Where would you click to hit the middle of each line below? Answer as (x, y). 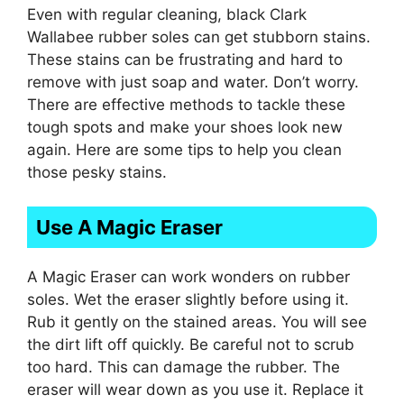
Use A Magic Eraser (129, 228)
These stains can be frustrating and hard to (185, 59)
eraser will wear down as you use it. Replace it (195, 390)
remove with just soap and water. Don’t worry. (193, 82)
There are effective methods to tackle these (186, 104)
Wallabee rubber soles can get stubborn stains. (199, 37)
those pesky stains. (97, 172)
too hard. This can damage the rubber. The (184, 367)
